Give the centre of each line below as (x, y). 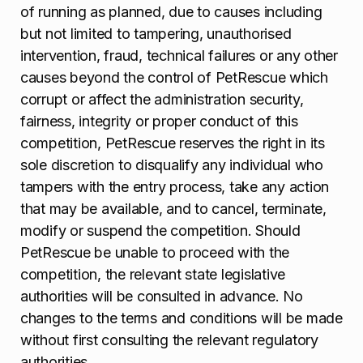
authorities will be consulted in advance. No (162, 297)
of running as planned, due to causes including (171, 12)
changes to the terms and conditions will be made (181, 318)
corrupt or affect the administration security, (162, 100)
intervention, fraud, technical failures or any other (179, 56)
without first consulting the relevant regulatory (169, 340)
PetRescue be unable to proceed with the (155, 253)
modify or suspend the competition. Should (160, 231)
